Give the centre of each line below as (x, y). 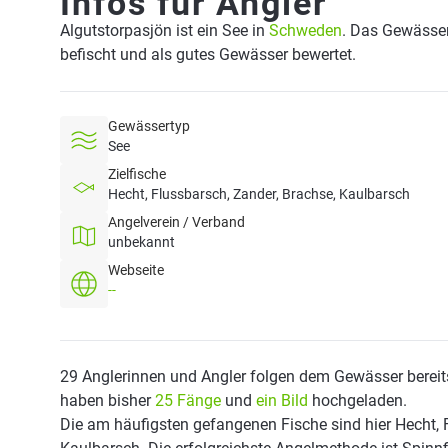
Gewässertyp (149, 126)
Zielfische (137, 174)
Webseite (136, 270)
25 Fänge (188, 400)
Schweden (305, 30)
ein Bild (282, 400)
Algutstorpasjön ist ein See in (164, 30)
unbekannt (141, 242)
